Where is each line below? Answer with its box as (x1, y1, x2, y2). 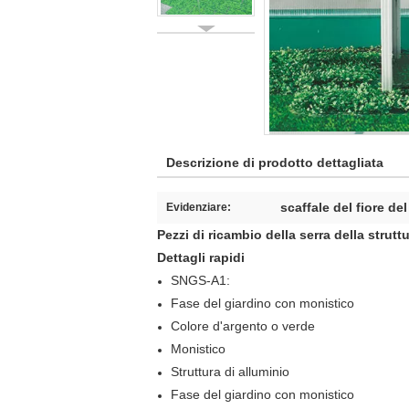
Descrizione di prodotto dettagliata (166, 155, 383, 170)
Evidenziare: (166, 201, 231, 214)
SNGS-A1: (171, 273, 230, 288)
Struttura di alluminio (171, 364, 289, 379)
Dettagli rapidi (157, 250, 245, 265)
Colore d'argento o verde (171, 319, 315, 333)
